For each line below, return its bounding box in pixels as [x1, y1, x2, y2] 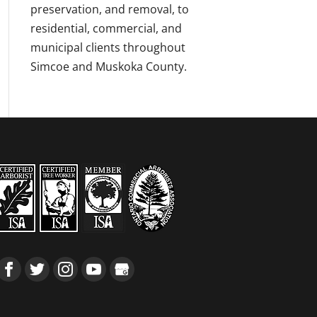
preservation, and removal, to [30, 1, 189, 17]
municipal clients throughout [30, 40, 185, 55]
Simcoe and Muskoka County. [30, 59, 187, 74]
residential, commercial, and [30, 21, 182, 36]
